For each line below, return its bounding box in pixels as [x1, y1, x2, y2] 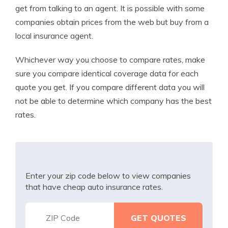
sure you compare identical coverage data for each [15, 68, 198, 78]
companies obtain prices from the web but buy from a [15, 17, 209, 27]
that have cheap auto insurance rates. [25, 182, 163, 192]
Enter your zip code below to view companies [25, 170, 191, 181]
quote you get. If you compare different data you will [15, 82, 205, 92]
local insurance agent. [15, 31, 93, 41]
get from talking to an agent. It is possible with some [15, 3, 205, 13]
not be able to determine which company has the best [15, 96, 212, 106]
